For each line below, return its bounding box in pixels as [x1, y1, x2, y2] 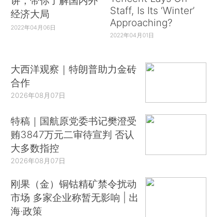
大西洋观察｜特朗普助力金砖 [11, 62, 137, 75]
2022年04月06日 [11, 24, 56, 31]
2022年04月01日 [109, 31, 154, 39]
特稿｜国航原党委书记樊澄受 [11, 115, 137, 127]
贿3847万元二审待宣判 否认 [11, 128, 135, 141]
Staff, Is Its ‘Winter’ [109, 4, 195, 17]
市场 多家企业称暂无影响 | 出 [11, 191, 139, 204]
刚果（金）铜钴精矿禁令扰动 [11, 178, 137, 190]
